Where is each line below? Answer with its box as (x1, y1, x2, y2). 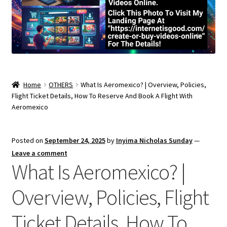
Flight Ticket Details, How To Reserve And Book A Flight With (11, 91, 193, 100)
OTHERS (49, 80, 73, 89)
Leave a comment (11, 148, 67, 158)
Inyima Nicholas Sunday (116, 135, 193, 145)
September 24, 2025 (44, 135, 105, 145)
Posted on (11, 135, 45, 145)
